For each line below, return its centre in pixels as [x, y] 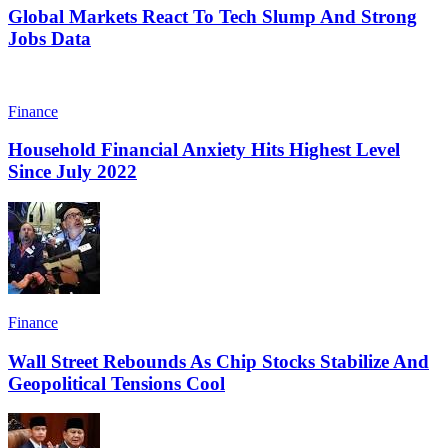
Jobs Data [49, 38]
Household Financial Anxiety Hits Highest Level [204, 150]
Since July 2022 [72, 172]
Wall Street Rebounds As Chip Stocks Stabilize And [218, 361]
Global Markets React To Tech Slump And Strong [212, 16]
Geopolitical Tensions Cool [116, 383]
